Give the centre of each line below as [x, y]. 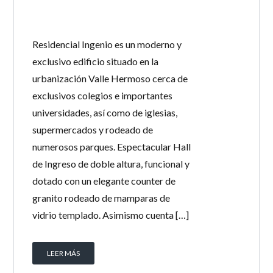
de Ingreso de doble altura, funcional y [111, 164]
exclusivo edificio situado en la [96, 61]
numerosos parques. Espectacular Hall [112, 147]
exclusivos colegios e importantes [103, 95]
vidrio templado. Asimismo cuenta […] [111, 215]
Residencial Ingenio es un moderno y [107, 44]
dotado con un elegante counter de [104, 181]
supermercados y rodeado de [93, 129]
